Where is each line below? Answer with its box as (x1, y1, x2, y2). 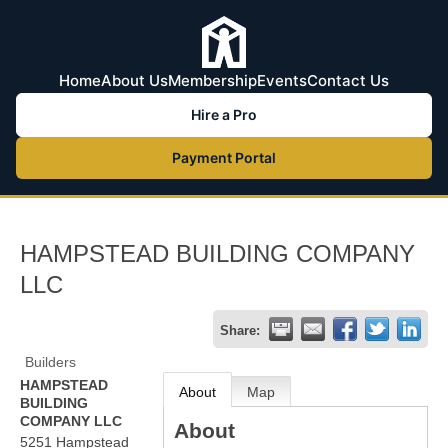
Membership (168, 71, 257, 90)
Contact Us (307, 71, 389, 90)
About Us (101, 71, 168, 90)
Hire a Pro (191, 106, 257, 123)
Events (257, 71, 307, 90)
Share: (220, 324, 260, 338)
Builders (25, 354, 76, 370)
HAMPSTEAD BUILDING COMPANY (20, 240, 415, 267)
